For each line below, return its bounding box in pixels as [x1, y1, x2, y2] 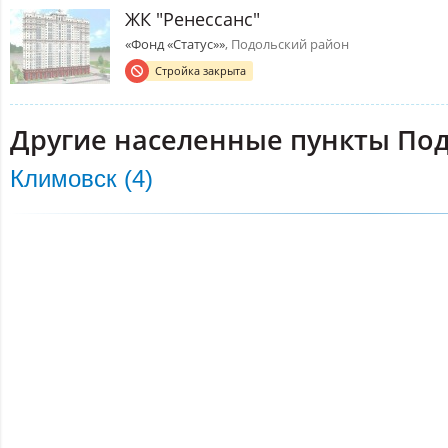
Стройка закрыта [155, 62, 246, 78]
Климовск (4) [10, 164, 153, 192]
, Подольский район [225, 34, 349, 53]
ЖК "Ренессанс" [125, 6, 260, 31]
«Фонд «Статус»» [125, 34, 225, 53]
